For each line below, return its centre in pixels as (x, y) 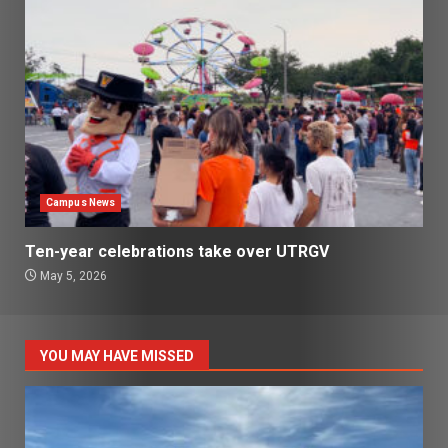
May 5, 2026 (72, 275)
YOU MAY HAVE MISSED (117, 355)
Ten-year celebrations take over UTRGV (177, 251)
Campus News (81, 202)
